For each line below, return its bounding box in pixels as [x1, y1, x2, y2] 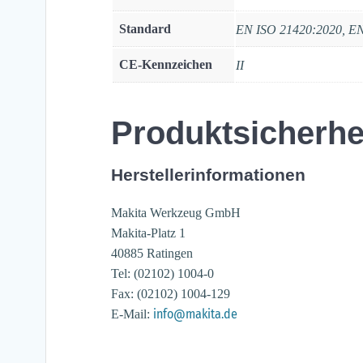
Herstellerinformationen [111, 165, 305, 185]
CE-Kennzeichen [119, 58, 212, 72]
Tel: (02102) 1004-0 [111, 267, 214, 281]
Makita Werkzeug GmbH [111, 206, 241, 220]
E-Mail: [111, 307, 153, 322]
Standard [119, 22, 171, 36]
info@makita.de [153, 306, 237, 322]
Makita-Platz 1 [111, 226, 186, 241]
